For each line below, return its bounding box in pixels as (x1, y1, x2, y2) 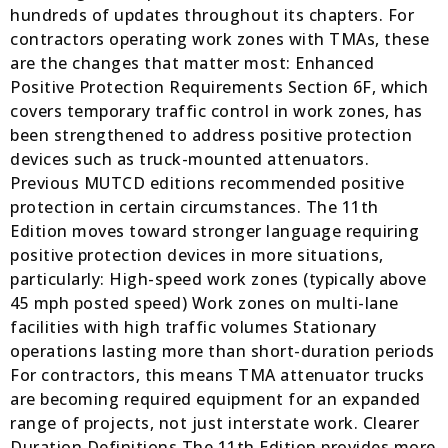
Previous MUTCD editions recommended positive (10, 172, 404, 195)
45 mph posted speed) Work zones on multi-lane (10, 292, 399, 315)
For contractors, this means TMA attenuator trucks (10, 364, 425, 387)
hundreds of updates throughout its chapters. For (10, 4, 414, 27)
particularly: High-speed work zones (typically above (10, 268, 426, 291)
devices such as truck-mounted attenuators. (10, 148, 369, 171)
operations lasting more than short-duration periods (10, 340, 435, 363)
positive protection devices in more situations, (10, 244, 384, 267)
